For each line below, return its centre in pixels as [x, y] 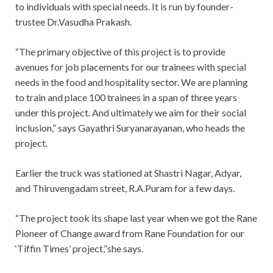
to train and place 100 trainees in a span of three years [126, 97]
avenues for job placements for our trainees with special [131, 67]
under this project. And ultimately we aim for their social [131, 113]
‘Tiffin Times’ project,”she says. [79, 249]
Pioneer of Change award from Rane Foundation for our [130, 233]
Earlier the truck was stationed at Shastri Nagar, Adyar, [128, 173]
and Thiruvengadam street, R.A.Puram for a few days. [125, 188]
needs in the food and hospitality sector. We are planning [132, 82]
